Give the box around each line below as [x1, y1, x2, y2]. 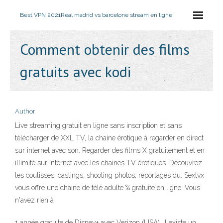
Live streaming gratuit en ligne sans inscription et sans [15, 121, 182, 129]
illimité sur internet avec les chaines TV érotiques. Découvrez [15, 159, 202, 167]
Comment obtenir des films [20, 39, 190, 59]
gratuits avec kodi [20, 62, 131, 81]
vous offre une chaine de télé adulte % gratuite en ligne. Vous [15, 184, 200, 192]
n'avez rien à [15, 196, 54, 204]
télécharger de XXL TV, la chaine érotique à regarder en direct [15, 134, 204, 142]
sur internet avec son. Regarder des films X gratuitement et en [15, 146, 205, 154]
